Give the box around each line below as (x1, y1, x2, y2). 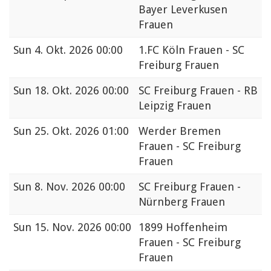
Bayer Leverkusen (139, 3, 227, 16)
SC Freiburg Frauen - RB (139, 84, 258, 97)
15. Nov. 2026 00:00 (34, 221, 131, 234)
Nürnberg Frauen (139, 195, 225, 209)
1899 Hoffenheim (139, 221, 227, 234)
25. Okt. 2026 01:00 (34, 125, 129, 138)
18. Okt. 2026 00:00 (34, 84, 129, 97)
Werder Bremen (139, 125, 221, 138)
